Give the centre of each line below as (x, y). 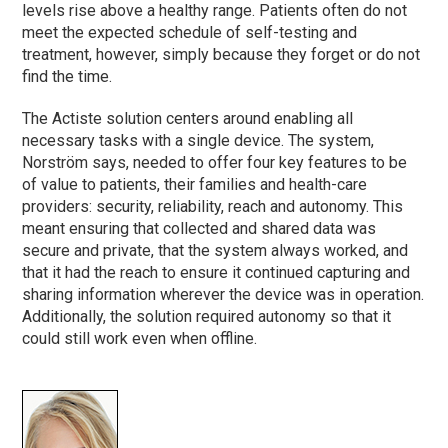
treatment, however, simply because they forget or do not (221, 54)
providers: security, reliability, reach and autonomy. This (213, 206)
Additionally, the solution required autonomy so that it (207, 316)
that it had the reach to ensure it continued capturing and (216, 272)
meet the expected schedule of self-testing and (190, 32)
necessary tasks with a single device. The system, (198, 140)
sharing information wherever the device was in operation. (223, 294)
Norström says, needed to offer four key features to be (215, 162)
